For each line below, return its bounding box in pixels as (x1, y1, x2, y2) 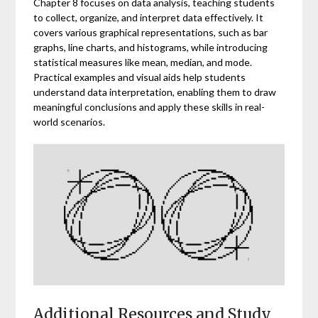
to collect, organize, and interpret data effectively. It (33, 11, 264, 23)
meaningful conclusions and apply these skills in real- (33, 100, 265, 113)
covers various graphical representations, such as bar (33, 26, 268, 38)
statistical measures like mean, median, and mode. (33, 55, 253, 68)
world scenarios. (33, 115, 106, 128)
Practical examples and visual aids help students (33, 70, 246, 83)
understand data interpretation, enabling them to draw (33, 85, 277, 98)
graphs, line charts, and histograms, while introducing (33, 40, 268, 53)
